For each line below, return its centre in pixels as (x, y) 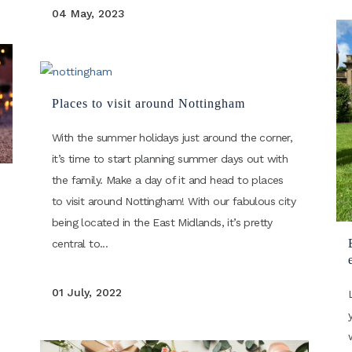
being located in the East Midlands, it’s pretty (162, 222)
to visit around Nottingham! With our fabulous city (174, 201)
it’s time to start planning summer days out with (170, 159)
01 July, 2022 (87, 292)
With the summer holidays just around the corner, (172, 137)
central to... (80, 244)
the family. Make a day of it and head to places (168, 180)
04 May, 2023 (88, 14)
